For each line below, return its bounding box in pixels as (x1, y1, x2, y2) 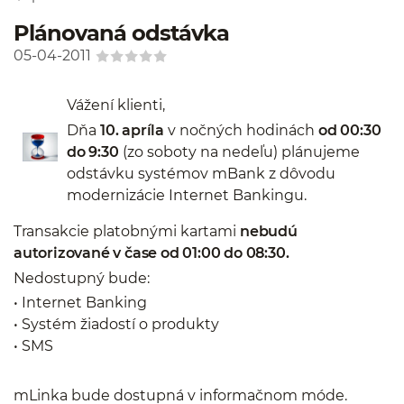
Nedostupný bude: (14, 269, 153, 287)
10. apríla (100, 121, 164, 139)
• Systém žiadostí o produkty (14, 316, 219, 334)
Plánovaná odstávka (14, 20, 229, 46)
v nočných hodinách (164, 121, 318, 139)
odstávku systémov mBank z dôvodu (67, 164, 335, 182)
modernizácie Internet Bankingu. (67, 186, 307, 204)
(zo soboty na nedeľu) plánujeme (118, 142, 360, 161)
